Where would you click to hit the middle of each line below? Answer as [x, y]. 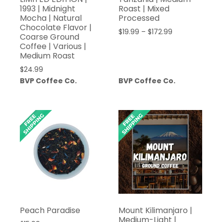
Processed [139, 18]
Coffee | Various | [53, 47]
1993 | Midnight [48, 9]
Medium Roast [47, 56]
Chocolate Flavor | [56, 28]
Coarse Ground [50, 37]
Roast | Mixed [144, 9]
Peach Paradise [50, 211]
